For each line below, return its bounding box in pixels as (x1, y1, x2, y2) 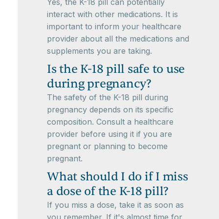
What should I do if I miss (47, 169, 188, 184)
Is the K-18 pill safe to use (47, 62, 185, 77)
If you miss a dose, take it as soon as (47, 200, 184, 210)
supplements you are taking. (47, 46, 152, 56)
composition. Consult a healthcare (47, 117, 174, 127)
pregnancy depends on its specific (47, 105, 174, 114)
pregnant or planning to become (47, 141, 168, 151)
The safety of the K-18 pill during (47, 92, 168, 102)
